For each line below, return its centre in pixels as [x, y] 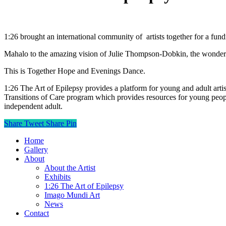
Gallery [36, 149]
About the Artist [70, 167]
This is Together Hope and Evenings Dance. [75, 71]
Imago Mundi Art [72, 195]
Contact [37, 213]
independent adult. [33, 106]
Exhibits [58, 177]
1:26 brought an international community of [73, 36]
